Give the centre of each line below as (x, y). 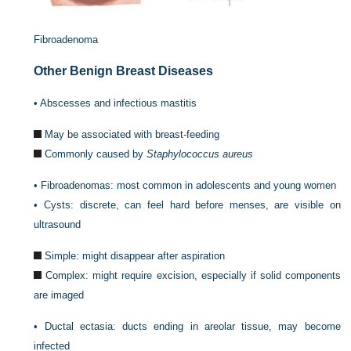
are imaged (59, 295)
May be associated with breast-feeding (132, 134)
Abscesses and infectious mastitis (119, 103)
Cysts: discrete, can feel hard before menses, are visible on (192, 205)
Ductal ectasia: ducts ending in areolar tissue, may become (192, 326)
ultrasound (58, 224)
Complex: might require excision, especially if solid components (193, 275)
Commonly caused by (96, 154)
